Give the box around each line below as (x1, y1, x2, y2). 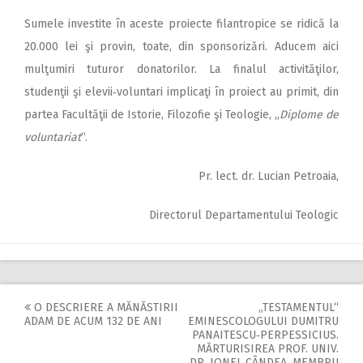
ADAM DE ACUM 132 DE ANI (24, 314, 162, 328)
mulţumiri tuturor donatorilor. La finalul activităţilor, (24, 62, 339, 76)
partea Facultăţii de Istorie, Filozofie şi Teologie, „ (24, 107, 280, 122)
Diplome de (280, 107, 339, 122)
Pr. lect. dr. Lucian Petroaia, (199, 169, 339, 183)
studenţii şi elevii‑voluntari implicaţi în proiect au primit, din (24, 84, 339, 99)
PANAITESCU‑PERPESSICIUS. (192, 327, 339, 342)
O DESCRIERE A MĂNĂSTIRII (31, 300, 178, 314)
